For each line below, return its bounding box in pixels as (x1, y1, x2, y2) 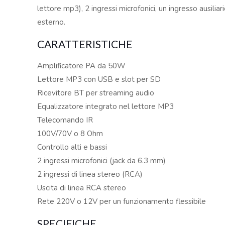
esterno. (37, 17, 66, 27)
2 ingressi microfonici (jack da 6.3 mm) (37, 156, 166, 166)
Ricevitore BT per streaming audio (37, 88, 155, 98)
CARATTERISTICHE (37, 38, 133, 50)
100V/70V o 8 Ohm (37, 129, 103, 139)
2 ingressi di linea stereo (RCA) (37, 169, 143, 179)
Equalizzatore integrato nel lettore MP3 (37, 101, 174, 111)
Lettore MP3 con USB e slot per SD (37, 74, 161, 84)
